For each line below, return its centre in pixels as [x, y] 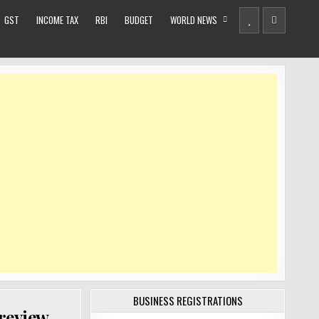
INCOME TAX [57, 20]
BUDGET [139, 20]
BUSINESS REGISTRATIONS [188, 300]
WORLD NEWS [194, 20]
